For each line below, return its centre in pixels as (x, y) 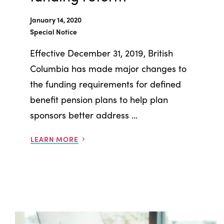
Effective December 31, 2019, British (101, 52)
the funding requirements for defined (105, 83)
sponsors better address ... (84, 114)
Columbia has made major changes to (108, 68)
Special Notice (53, 31)
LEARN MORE (54, 139)
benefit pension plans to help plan (99, 99)
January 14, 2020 (56, 19)
